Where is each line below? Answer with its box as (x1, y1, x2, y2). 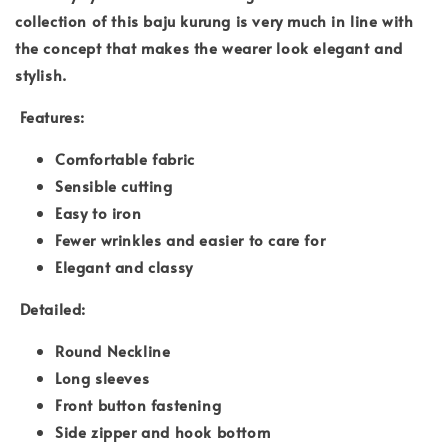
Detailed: (19, 297, 87, 319)
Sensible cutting (55, 174, 173, 196)
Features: (19, 105, 90, 127)
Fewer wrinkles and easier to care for (55, 228, 326, 250)
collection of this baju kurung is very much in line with (15, 9, 414, 31)
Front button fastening (55, 393, 222, 415)
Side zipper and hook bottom (55, 420, 271, 442)
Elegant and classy (55, 255, 193, 277)
